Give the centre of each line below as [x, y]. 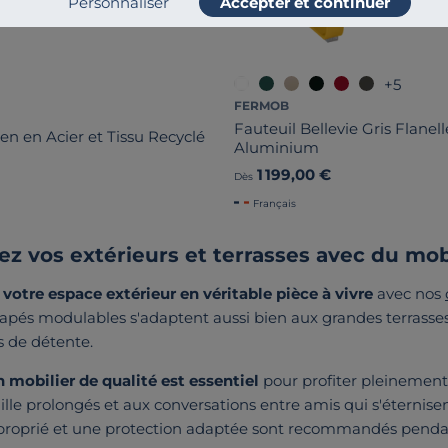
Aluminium [276, 147]
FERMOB [261, 105]
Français [274, 203]
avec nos [409, 293]
